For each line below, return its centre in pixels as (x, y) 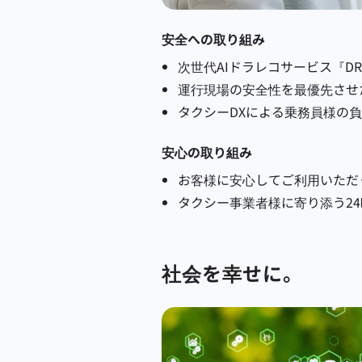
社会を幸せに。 (232, 273)
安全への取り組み (213, 39)
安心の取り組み (207, 152)
